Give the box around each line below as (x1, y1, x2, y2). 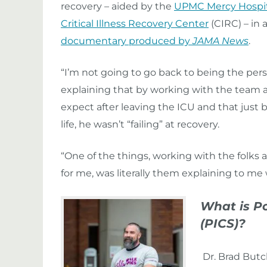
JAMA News (193, 35, 249, 46)
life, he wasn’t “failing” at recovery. (61, 119, 222, 130)
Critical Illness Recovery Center (61, 18, 209, 29)
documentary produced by (61, 35, 193, 46)
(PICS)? (200, 216, 246, 231)
